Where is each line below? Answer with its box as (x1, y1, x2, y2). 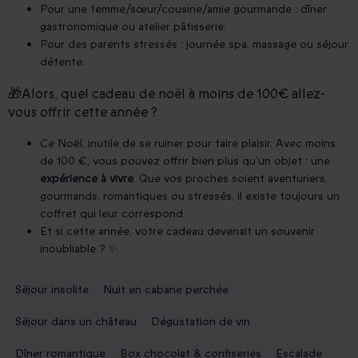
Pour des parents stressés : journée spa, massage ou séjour (40, 36, 348, 52)
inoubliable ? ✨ (40, 241, 118, 257)
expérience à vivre (40, 170, 133, 186)
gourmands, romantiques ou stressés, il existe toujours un (40, 188, 340, 204)
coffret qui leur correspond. (40, 205, 185, 221)
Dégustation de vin (151, 313, 250, 329)
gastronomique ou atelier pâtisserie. (40, 18, 226, 34)
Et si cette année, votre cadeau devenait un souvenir (40, 223, 315, 239)
